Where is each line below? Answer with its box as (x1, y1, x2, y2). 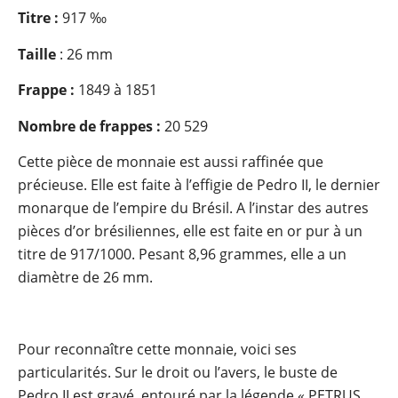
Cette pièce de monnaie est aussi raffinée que (18, 152, 323, 172)
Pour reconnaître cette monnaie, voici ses (18, 338, 297, 359)
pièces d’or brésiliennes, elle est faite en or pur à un (18, 221, 362, 242)
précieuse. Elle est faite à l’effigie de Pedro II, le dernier (18, 175, 380, 195)
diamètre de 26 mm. (18, 267, 153, 288)
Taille (18, 44, 56, 64)
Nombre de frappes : (18, 115, 161, 136)
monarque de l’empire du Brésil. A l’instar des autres (18, 198, 369, 219)
